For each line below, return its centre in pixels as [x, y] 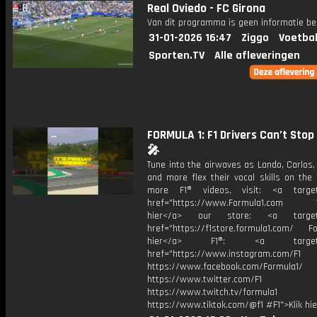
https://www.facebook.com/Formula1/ [225, 267]
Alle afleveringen [257, 56]
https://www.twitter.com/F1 [204, 279]
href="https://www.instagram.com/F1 [224, 254]
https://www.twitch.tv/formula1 [212, 292]
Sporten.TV [177, 56]
